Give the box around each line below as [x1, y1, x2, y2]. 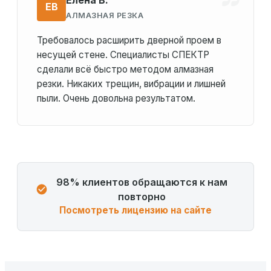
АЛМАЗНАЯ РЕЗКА [66, 10, 143, 20]
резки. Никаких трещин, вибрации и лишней [37, 78, 226, 90]
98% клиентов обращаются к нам [56, 176, 227, 189]
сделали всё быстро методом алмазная [37, 64, 214, 76]
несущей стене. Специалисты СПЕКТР [37, 49, 209, 61]
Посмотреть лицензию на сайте [59, 204, 212, 217]
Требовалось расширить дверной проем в [37, 34, 221, 47]
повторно [117, 191, 166, 203]
